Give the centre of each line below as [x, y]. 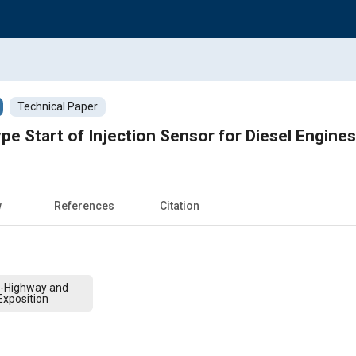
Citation [180, 205]
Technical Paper [58, 106]
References [84, 205]
